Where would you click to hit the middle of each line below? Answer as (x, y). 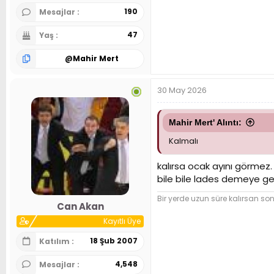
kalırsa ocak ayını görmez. (215, 166)
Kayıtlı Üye (122, 221)
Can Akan (80, 206)
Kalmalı (183, 141)
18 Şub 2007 (114, 240)
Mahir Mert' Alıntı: (205, 123)
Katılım (55, 241)
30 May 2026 (182, 91)
